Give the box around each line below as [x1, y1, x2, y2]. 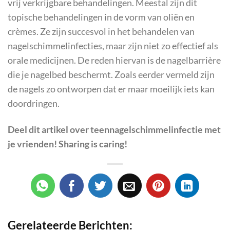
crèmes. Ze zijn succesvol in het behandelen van [8, 26, 195, 37]
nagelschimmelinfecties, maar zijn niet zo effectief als [8, 40, 218, 51]
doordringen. [8, 98, 60, 109]
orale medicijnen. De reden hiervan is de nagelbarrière [8, 54, 221, 66]
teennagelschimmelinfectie [89, 124, 204, 135]
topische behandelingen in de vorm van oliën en [8, 11, 195, 23]
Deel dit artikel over [8, 124, 89, 135]
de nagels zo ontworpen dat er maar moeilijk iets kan [8, 83, 215, 94]
